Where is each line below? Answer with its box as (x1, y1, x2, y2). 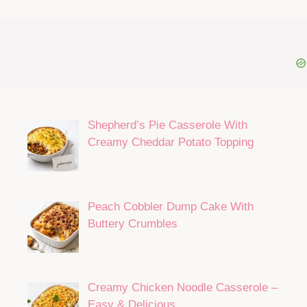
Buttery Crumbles (87, 217, 177, 230)
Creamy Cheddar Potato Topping (87, 136, 254, 149)
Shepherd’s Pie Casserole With (87, 119, 247, 132)
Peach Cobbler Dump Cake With (87, 199, 254, 213)
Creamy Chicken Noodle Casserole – (87, 280, 278, 294)
